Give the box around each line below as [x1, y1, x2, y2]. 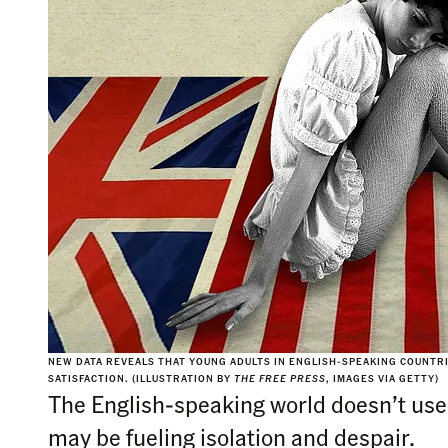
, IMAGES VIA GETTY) [326, 372, 439, 384]
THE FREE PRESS [234, 372, 326, 384]
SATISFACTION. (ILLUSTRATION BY [48, 372, 234, 384]
